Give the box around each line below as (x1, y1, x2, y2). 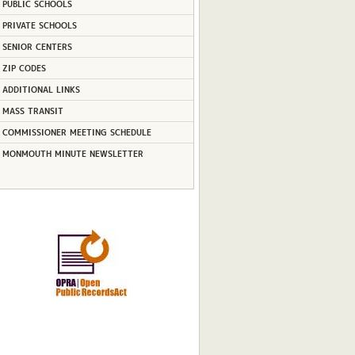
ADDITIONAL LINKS (2, 82, 80, 95)
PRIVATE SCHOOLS (2, 18, 77, 31)
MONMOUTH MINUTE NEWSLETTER (2, 147, 143, 159)
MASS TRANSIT (2, 104, 63, 116)
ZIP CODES (2, 61, 46, 74)
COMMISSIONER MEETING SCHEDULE (2, 125, 151, 138)
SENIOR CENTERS (2, 40, 72, 52)
